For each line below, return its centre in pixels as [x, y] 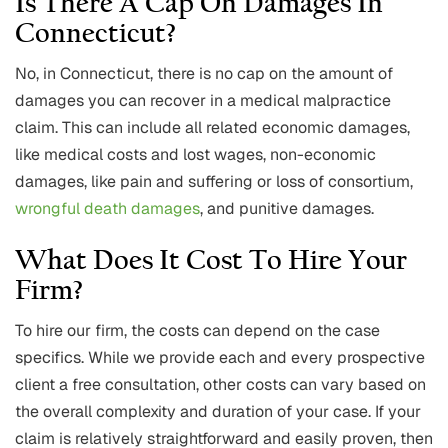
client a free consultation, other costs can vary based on [220, 385]
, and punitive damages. [287, 209]
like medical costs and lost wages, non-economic [195, 155]
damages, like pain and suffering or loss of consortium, [214, 182]
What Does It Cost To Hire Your [211, 262]
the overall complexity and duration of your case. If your [218, 412]
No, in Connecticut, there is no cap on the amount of [204, 74]
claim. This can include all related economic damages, [212, 128]
